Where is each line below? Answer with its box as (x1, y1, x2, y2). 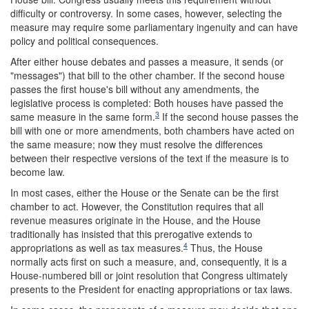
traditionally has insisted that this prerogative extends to (10, 227, 252, 241)
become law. (10, 165, 65, 179)
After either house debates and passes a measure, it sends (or (10, 54, 283, 68)
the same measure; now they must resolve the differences (10, 137, 263, 151)
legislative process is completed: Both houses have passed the (10, 96, 283, 110)
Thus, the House (188, 241, 263, 255)
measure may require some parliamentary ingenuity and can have (10, 20, 298, 34)
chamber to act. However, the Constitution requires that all (10, 199, 263, 213)
